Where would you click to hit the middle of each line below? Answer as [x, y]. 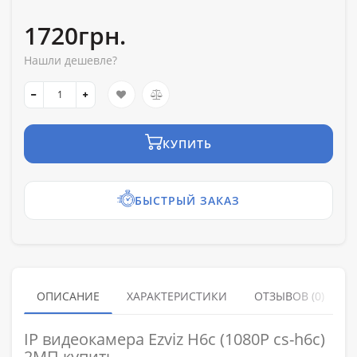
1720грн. [75, 36]
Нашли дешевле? [71, 61]
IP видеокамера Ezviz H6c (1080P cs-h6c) [175, 339]
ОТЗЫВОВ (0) [289, 296]
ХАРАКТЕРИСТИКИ [177, 296]
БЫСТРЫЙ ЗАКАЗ [187, 201]
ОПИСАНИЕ [68, 296]
